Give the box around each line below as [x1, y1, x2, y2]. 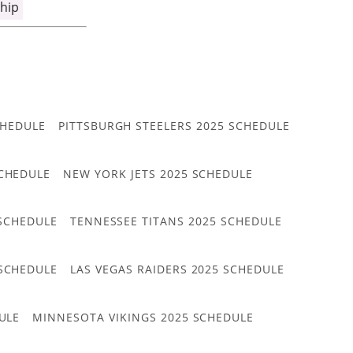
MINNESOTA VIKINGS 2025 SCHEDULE [32, 309, 255, 325]
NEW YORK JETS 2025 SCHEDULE [63, 165, 254, 181]
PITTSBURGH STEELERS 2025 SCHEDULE [58, 118, 290, 134]
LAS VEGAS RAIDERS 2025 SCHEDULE [70, 261, 285, 277]
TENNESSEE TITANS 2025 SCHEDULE [69, 214, 282, 229]
